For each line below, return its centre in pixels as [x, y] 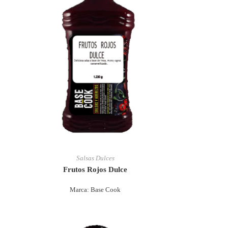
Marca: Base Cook [95, 190]
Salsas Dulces [95, 158]
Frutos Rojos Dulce [95, 169]
